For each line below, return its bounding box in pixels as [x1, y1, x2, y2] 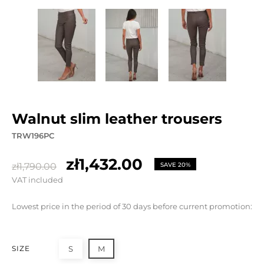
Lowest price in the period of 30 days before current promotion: [12, 202, 252, 211]
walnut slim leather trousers [28, 110, 222, 127]
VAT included [12, 175, 63, 184]
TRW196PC [12, 131, 54, 140]
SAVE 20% [160, 161, 190, 169]
